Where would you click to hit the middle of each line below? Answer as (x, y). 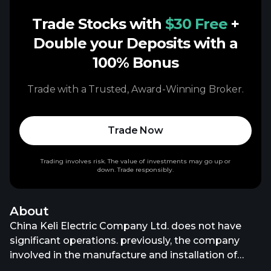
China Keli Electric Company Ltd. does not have (126, 226)
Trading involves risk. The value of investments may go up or (135, 161)
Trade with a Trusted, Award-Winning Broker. (135, 89)
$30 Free (196, 24)
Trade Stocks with (99, 24)
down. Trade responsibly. (135, 170)
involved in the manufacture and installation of (123, 255)
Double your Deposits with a (135, 43)
